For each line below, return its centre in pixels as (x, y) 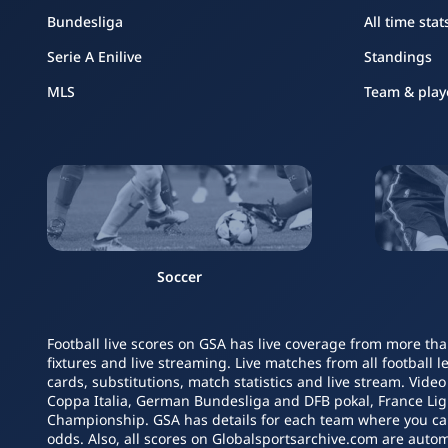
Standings (397, 56)
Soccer (179, 276)
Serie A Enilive (94, 56)
